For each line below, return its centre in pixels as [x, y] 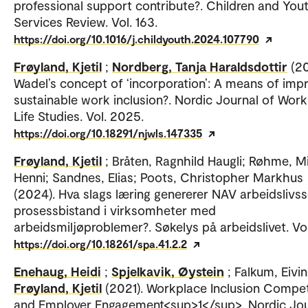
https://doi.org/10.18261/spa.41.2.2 [100, 243]
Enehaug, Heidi [57, 271]
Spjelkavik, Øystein [168, 271]
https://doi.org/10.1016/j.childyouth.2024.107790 [136, 38]
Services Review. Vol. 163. [86, 21]
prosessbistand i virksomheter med [115, 210]
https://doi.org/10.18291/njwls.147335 [108, 133]
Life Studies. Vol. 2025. [79, 115]
